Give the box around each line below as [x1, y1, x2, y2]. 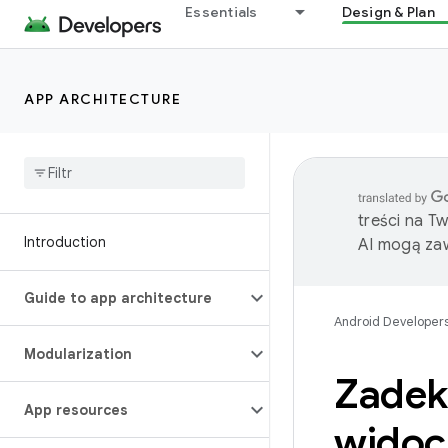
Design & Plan [341, 3, 435, 21]
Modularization [24, 345, 132, 363]
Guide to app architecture [24, 289, 212, 307]
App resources [24, 401, 128, 419]
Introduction [24, 233, 106, 251]
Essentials [185, 3, 258, 21]
